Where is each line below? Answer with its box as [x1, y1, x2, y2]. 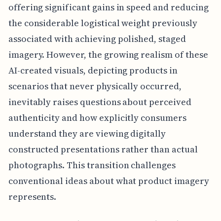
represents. [8, 190, 57, 203]
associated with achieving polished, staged [8, 32, 186, 45]
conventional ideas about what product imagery [8, 174, 209, 187]
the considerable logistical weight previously [8, 16, 197, 29]
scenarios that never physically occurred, [8, 79, 182, 92]
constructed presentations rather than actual [8, 143, 198, 155]
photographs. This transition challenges [8, 158, 176, 171]
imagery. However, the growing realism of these [8, 48, 208, 61]
